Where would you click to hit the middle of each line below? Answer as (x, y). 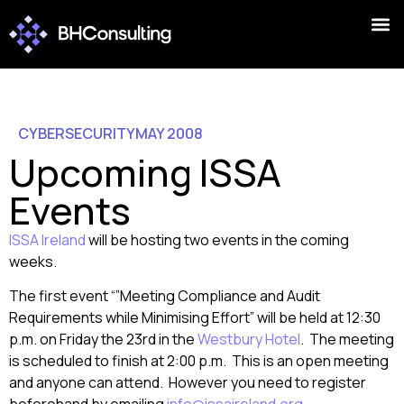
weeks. (33, 262)
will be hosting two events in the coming (217, 240)
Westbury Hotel (249, 340)
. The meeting (347, 340)
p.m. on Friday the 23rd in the (103, 340)
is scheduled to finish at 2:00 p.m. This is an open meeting (199, 361)
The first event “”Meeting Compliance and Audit (165, 296)
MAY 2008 (169, 133)
